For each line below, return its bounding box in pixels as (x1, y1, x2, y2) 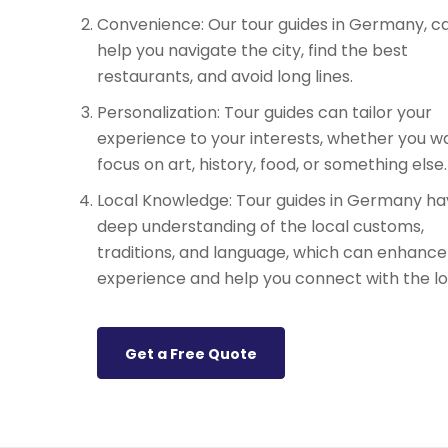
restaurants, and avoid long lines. (96, 65, 353, 88)
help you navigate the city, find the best (96, 39, 408, 62)
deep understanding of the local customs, (96, 215, 424, 238)
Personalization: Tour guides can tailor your (96, 101, 432, 124)
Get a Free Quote (124, 344, 257, 364)
